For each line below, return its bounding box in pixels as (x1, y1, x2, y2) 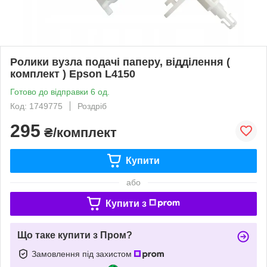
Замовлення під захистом (32, 249, 134, 259)
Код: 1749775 (10, 101, 63, 111)
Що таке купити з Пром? (17, 229, 132, 240)
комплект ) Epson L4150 (10, 67, 135, 80)
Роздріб (77, 101, 107, 111)
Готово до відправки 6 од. (10, 86, 110, 97)
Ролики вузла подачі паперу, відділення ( (10, 55, 230, 68)
